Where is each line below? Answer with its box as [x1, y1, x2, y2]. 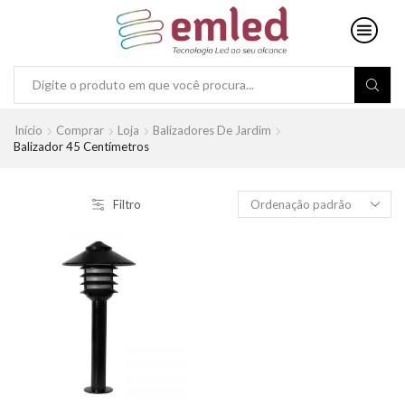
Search [205, 84, 245, 100]
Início [14, 122, 42, 137]
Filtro [113, 196, 141, 212]
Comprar [56, 122, 104, 137]
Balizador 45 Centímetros [14, 138, 149, 154]
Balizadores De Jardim [153, 122, 271, 137]
